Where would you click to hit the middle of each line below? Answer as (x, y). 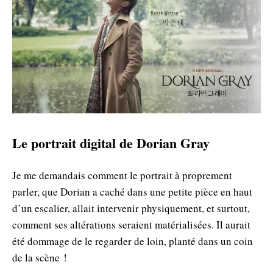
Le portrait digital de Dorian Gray (111, 143)
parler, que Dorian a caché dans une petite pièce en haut (132, 191)
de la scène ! (40, 257)
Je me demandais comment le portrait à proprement (122, 175)
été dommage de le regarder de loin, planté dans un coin (133, 241)
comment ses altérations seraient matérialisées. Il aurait (131, 224)
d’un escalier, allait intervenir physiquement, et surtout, (131, 208)
